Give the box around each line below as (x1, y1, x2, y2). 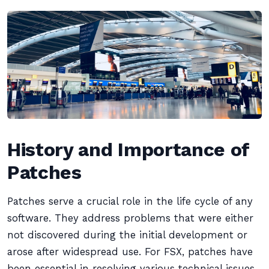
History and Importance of (7, 138, 250, 161)
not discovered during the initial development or (7, 229, 247, 241)
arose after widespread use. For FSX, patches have (7, 246, 253, 258)
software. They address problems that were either (7, 213, 253, 224)
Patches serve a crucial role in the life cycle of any (7, 196, 253, 207)
